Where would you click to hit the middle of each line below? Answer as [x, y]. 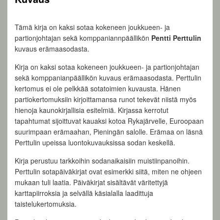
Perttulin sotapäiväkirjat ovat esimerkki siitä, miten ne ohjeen [108, 172]
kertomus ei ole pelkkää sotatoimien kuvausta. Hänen [98, 89]
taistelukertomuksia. [46, 204]
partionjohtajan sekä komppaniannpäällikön [83, 38]
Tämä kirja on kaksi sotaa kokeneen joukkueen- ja [92, 27]
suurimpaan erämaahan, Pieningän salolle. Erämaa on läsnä [109, 132]
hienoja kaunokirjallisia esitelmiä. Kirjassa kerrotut [92, 110]
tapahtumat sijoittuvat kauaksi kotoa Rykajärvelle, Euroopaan [109, 121]
